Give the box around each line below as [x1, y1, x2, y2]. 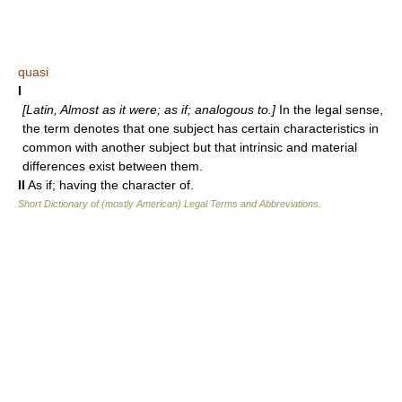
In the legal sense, [275, 102, 383, 118]
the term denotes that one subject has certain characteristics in [22, 121, 379, 136]
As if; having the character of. [28, 178, 194, 193]
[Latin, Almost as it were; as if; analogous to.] [22, 102, 275, 118]
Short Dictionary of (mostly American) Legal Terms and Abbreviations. [18, 198, 321, 210]
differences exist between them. [22, 159, 203, 174]
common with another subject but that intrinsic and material [22, 140, 357, 155]
